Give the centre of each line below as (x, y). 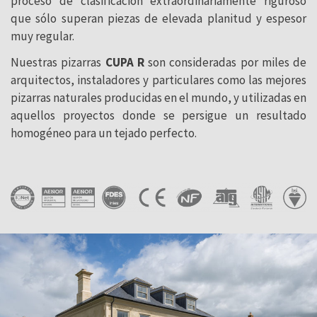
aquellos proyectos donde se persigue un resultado (158, 116)
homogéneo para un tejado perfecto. (104, 133)
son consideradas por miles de (225, 63)
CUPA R (125, 63)
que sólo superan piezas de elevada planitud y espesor (158, 19)
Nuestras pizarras (58, 63)
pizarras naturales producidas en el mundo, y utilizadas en (158, 98)
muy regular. (42, 36)
